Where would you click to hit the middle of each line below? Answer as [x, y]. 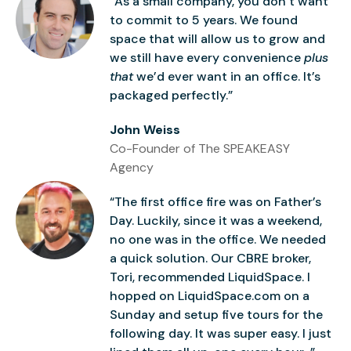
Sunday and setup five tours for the [216, 314]
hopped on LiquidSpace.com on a [210, 295]
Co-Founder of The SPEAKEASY [200, 148]
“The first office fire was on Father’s [215, 201]
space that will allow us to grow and [217, 38]
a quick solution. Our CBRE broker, [210, 258]
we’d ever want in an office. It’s [227, 76]
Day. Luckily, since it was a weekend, [216, 220]
